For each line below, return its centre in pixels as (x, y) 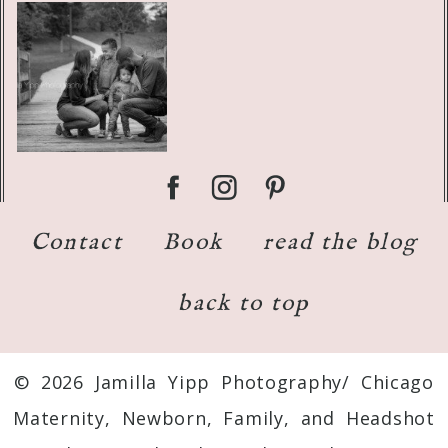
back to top (244, 304)
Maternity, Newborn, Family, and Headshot (224, 418)
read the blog (340, 243)
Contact (76, 243)
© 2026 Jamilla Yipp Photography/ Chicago (224, 382)
